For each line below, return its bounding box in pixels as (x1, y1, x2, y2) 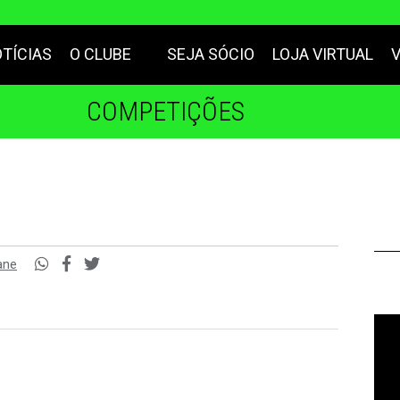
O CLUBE (70, 45, 131, 63)
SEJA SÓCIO (167, 45, 254, 63)
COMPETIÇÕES (86, 96, 245, 127)
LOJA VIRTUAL (272, 45, 373, 63)
